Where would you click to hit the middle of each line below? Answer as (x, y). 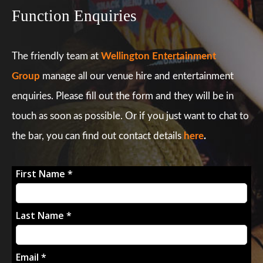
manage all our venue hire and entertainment (137, 76)
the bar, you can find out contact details (98, 136)
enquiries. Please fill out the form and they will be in (123, 96)
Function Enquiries (74, 16)
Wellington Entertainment (159, 56)
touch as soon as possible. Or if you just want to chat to (130, 116)
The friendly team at (56, 56)
